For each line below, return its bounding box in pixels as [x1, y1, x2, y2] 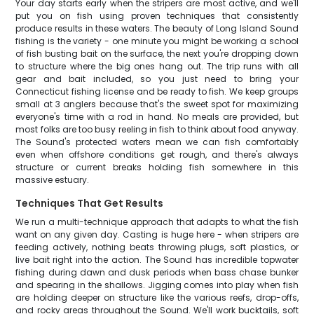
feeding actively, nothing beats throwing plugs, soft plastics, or [15, 241, 299, 253]
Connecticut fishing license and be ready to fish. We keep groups [15, 86, 299, 97]
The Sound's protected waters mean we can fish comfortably [15, 136, 299, 148]
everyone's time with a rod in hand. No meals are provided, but [15, 111, 299, 123]
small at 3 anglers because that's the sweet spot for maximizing [15, 98, 299, 110]
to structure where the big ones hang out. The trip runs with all [15, 60, 299, 72]
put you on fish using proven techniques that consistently [15, 10, 299, 22]
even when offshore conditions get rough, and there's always [15, 149, 299, 161]
